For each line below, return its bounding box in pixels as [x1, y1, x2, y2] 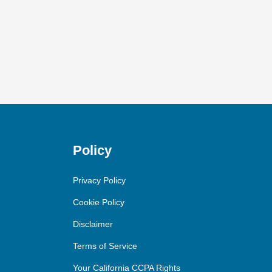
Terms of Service [72, 240, 137, 251]
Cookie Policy [72, 197, 124, 207]
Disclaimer [72, 219, 113, 229]
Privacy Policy [72, 175, 126, 185]
